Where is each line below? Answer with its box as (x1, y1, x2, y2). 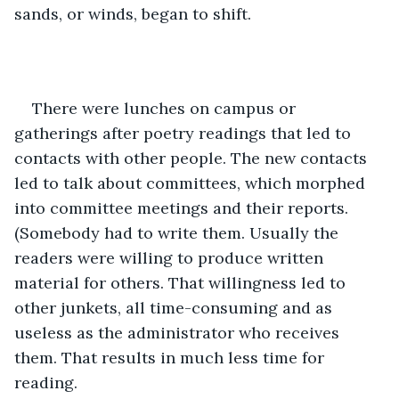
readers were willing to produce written (14, 247, 328, 268)
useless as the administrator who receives (14, 322, 344, 343)
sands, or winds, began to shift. (14, 3, 251, 24)
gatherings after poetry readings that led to (14, 122, 355, 143)
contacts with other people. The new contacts (14, 147, 371, 168)
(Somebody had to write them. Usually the (14, 222, 343, 243)
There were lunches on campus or (32, 97, 300, 118)
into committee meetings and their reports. (14, 197, 353, 218)
